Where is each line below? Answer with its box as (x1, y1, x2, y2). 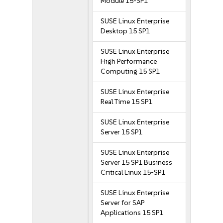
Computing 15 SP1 (101, 67, 160, 76)
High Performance (101, 57, 157, 66)
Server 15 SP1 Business (101, 158, 173, 167)
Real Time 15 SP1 (101, 98, 153, 106)
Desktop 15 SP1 (101, 27, 150, 35)
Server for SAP (101, 199, 145, 207)
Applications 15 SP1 (101, 209, 164, 217)
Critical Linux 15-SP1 (101, 168, 166, 177)
